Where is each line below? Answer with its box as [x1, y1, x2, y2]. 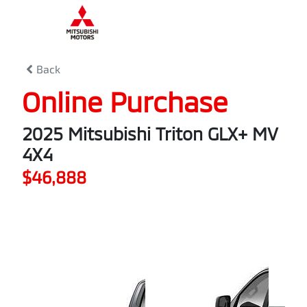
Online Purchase [22, 85, 228, 118]
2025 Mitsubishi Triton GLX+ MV [22, 123, 278, 144]
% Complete [219, 15, 280, 28]
